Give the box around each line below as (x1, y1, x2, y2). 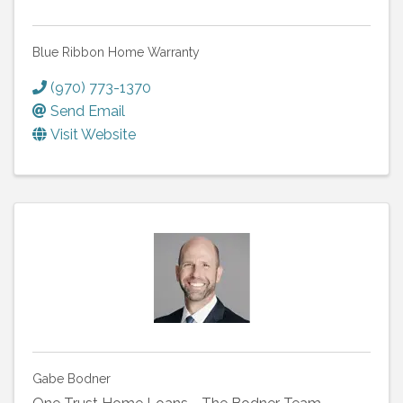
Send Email (50, 102, 125, 120)
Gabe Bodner (32, 371, 111, 386)
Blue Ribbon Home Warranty (32, 44, 200, 59)
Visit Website (50, 125, 136, 143)
